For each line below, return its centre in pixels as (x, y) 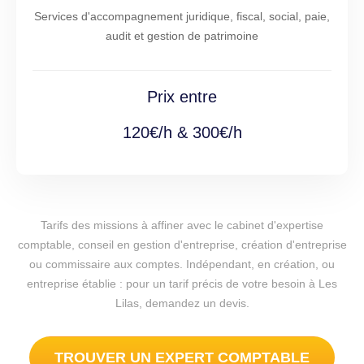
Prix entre (182, 97)
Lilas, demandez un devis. (182, 303)
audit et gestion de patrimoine (182, 36)
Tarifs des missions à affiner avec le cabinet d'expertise (182, 225)
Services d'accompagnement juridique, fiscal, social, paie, (182, 17)
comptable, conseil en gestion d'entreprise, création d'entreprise (182, 245)
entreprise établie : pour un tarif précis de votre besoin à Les (182, 284)
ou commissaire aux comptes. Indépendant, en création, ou (182, 264)
